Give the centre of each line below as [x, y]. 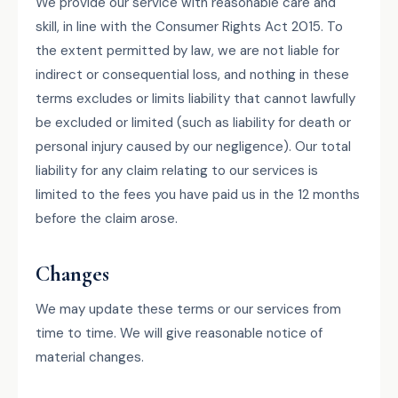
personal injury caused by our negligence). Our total [193, 147]
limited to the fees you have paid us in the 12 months [198, 195]
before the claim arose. [107, 219]
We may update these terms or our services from [188, 309]
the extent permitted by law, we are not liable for [187, 51]
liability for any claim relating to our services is [177, 171]
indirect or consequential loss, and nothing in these [192, 75]
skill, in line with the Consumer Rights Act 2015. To [189, 27]
